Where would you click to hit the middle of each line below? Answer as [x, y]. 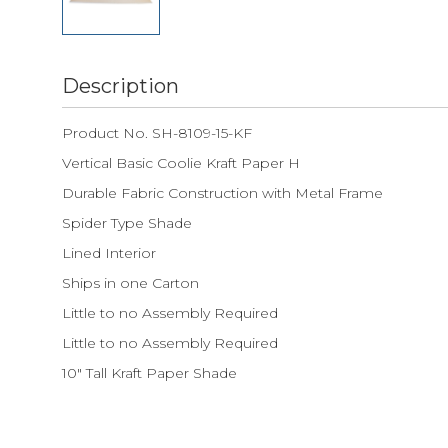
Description [120, 86]
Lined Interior [109, 253]
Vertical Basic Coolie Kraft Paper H [181, 163]
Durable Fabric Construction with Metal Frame [222, 193]
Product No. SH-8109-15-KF [157, 133]
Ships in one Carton [130, 283]
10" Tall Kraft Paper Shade [149, 373]
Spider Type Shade [127, 223]
